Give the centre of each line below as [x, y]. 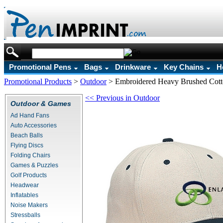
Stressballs [25, 215]
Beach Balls [27, 135]
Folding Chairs [30, 155]
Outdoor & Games [41, 104]
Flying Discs [27, 145]
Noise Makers [29, 205]
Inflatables [24, 195]
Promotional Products [38, 81]
